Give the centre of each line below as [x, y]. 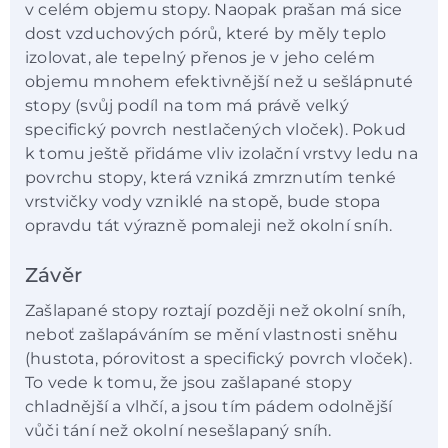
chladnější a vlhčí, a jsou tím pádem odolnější [209, 406]
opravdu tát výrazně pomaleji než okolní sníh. [208, 226]
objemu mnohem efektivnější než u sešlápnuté [219, 82]
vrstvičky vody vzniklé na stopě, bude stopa [203, 202]
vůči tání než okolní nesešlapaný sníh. [178, 430]
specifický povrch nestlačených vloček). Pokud [215, 130]
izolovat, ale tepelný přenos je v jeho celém [200, 58]
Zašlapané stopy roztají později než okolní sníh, [215, 310]
